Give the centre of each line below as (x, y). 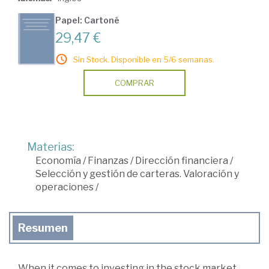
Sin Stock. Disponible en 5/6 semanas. (144, 60)
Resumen (43, 228)
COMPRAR (134, 83)
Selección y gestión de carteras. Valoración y (137, 174)
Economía (58, 161)
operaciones (65, 187)
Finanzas (108, 161)
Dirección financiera (182, 161)
